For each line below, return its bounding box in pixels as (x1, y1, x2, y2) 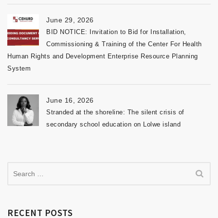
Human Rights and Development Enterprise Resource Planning (7, 52, 198, 60)
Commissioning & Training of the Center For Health (46, 40, 202, 48)
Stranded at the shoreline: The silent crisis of (46, 108, 184, 116)
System (7, 64, 31, 72)
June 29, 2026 (46, 16, 94, 24)
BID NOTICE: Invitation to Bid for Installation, (46, 28, 186, 36)
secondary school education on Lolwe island (46, 120, 181, 128)
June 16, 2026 (46, 96, 94, 104)
